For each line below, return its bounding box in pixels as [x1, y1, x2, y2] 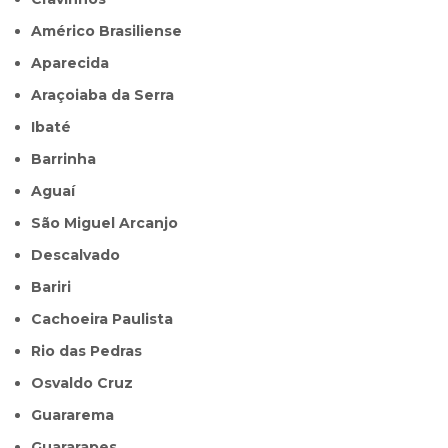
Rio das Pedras [41, 342, 143, 361]
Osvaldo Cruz [44, 374, 134, 393]
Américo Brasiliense [42, 22, 183, 41]
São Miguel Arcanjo [41, 214, 179, 233]
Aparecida [42, 54, 110, 73]
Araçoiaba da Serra [42, 86, 175, 105]
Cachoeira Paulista [42, 310, 174, 329]
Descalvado [43, 246, 121, 265]
